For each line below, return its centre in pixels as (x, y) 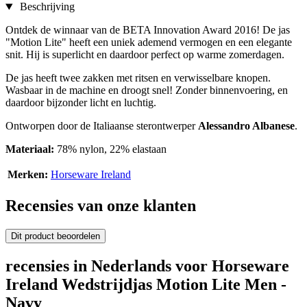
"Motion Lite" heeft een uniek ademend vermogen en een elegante (149, 42)
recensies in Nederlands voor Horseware (147, 266)
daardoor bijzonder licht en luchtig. (81, 103)
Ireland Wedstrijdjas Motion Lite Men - (146, 284)
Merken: (28, 175)
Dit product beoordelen (56, 236)
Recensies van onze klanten (101, 206)
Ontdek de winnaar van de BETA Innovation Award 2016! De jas (148, 30)
